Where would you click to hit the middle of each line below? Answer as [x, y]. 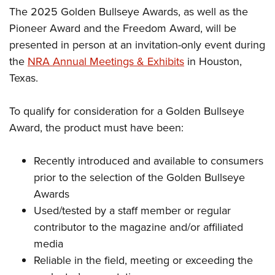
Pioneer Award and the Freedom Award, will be [123, 29]
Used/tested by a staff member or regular [132, 211]
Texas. [24, 78]
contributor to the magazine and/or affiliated [138, 227]
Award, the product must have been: [96, 128]
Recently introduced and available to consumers [149, 161]
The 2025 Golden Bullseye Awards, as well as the [129, 12]
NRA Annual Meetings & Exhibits [106, 62]
